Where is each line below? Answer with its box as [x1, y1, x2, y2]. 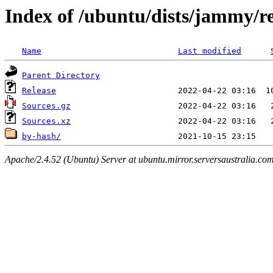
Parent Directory [22, 71, 100, 80]
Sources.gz [22, 101, 71, 111]
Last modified [178, 46, 241, 56]
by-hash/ [22, 132, 61, 141]
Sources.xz [22, 116, 71, 126]
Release [22, 86, 56, 96]
